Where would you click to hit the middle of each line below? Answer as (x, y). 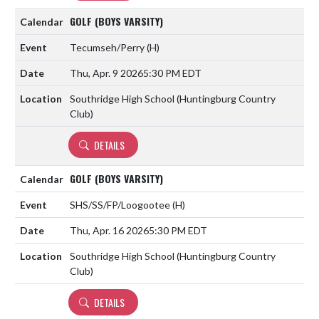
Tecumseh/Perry (108, 47)
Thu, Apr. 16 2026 (109, 230)
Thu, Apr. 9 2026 (106, 73)
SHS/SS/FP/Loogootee (121, 204)
